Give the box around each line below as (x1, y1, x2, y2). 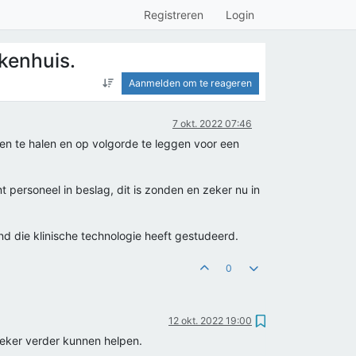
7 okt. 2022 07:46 (172, 118, 252, 130)
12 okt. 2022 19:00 (168, 315, 252, 327)
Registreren (144, 8, 203, 21)
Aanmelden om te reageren (129, 77, 252, 89)
